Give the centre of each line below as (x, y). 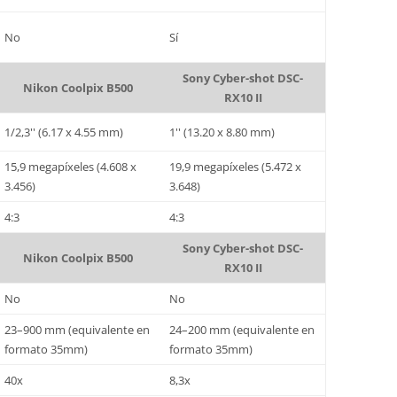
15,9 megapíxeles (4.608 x (71, 167)
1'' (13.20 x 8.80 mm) (222, 132)
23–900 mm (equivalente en (78, 330)
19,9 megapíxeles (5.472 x (236, 167)
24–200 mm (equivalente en (242, 330)
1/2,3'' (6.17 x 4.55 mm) (64, 132)
